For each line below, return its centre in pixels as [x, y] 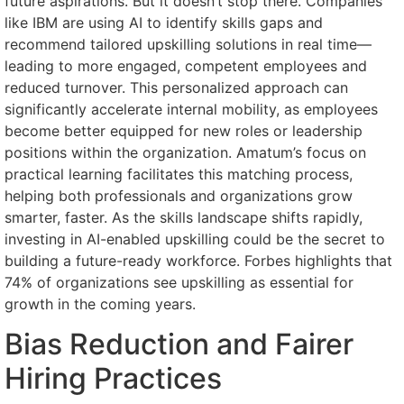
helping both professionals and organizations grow [179, 195]
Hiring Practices [113, 379]
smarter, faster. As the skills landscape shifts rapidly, [184, 217]
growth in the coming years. [100, 303]
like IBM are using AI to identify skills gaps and [164, 22]
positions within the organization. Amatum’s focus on [185, 152]
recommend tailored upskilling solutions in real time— [188, 44]
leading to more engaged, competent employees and [186, 65]
